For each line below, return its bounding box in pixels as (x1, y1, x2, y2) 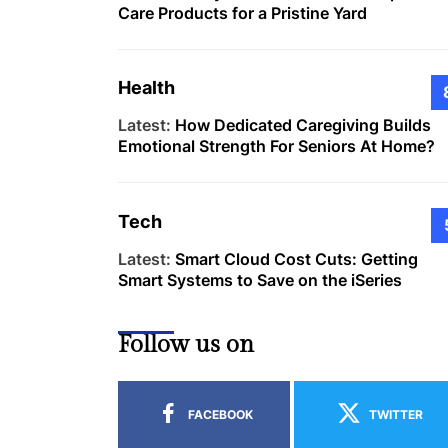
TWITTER (369, 406, 423, 422)
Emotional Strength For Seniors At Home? (118, 136, 435, 157)
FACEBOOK (187, 406, 253, 422)
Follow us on (118, 331, 254, 360)
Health (118, 77, 175, 99)
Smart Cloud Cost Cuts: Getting (175, 249, 418, 270)
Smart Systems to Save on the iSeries (118, 270, 402, 291)
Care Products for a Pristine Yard (118, 2, 367, 23)
